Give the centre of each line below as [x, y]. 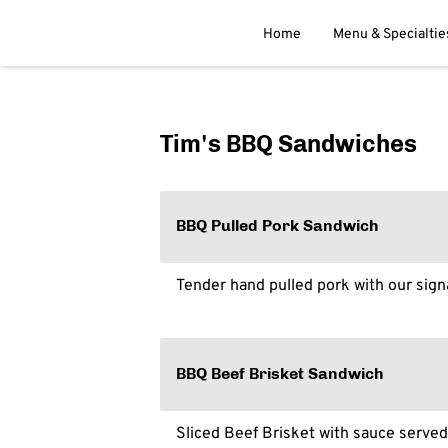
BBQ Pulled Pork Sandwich [278, 226]
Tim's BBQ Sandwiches [288, 143]
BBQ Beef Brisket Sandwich [280, 374]
